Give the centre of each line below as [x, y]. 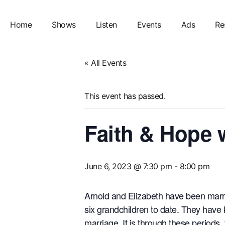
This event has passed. [125, 96]
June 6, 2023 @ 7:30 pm [128, 166]
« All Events [105, 63]
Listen [106, 25]
